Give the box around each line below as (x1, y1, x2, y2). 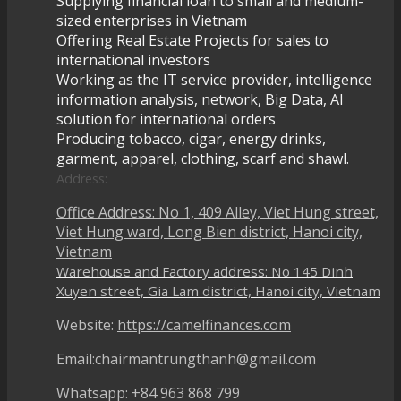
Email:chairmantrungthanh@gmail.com (56, 348, 316, 369)
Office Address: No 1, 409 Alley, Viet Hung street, (56, 201, 379, 222)
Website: (56, 314, 117, 335)
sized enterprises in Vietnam (56, 10, 247, 30)
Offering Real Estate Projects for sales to (56, 30, 328, 50)
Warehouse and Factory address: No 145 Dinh (56, 261, 353, 280)
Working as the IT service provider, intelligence (56, 69, 372, 90)
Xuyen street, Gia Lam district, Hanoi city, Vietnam (56, 281, 380, 300)
